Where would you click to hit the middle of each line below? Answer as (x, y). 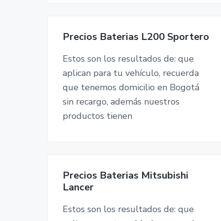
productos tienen (97, 116)
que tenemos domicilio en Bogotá (131, 87)
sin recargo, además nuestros (121, 101)
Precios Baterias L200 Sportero (136, 37)
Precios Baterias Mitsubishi (126, 175)
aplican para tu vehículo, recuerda (131, 73)
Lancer (78, 187)
